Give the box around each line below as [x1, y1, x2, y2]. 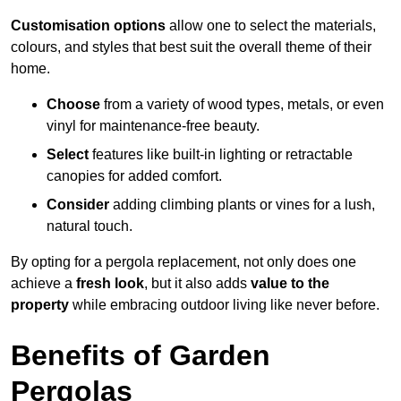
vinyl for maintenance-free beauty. [47, 118, 260, 134]
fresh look [76, 276, 144, 292]
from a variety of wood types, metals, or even [100, 97, 384, 113]
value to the [251, 276, 329, 292]
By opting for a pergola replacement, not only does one [11, 254, 356, 270]
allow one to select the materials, [166, 18, 376, 34]
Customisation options [11, 18, 166, 34]
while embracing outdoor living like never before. [69, 297, 380, 313]
